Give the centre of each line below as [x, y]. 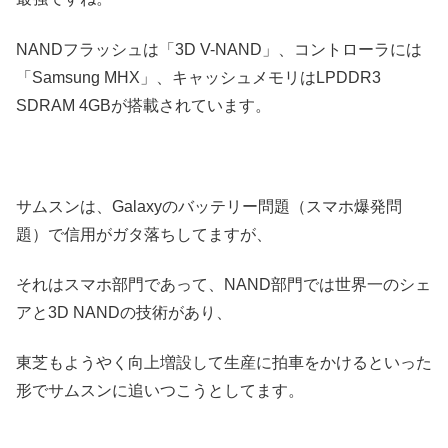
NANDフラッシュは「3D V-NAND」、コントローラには [219, 49]
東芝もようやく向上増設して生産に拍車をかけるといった [224, 363]
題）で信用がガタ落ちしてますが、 [144, 234]
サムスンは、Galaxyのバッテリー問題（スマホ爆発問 [209, 206]
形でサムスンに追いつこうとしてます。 [160, 391]
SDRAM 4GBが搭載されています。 [143, 105]
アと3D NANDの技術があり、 [124, 312]
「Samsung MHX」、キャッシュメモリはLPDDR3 [198, 77]
